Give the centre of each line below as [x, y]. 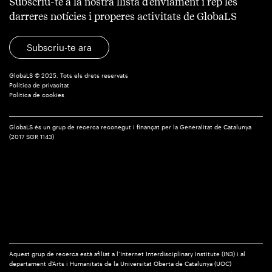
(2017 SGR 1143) [32, 137]
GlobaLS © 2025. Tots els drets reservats [69, 75]
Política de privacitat [39, 85]
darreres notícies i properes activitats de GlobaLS [123, 16]
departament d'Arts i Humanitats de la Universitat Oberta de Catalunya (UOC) [120, 263]
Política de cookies [37, 95]
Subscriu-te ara [59, 47]
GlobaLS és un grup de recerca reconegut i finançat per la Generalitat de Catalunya [130, 127]
